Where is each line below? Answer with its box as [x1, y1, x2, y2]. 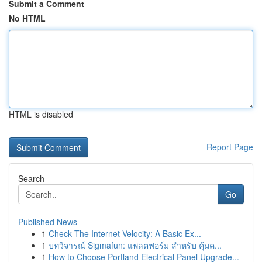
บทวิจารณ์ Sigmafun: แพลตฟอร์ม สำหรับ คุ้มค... [49, 239, 222, 251]
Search [18, 173, 44, 184]
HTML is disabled [9, 108, 73, 120]
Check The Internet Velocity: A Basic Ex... [49, 227, 201, 239]
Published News [18, 216, 77, 227]
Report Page [206, 141, 253, 153]
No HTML [9, 12, 46, 24]
